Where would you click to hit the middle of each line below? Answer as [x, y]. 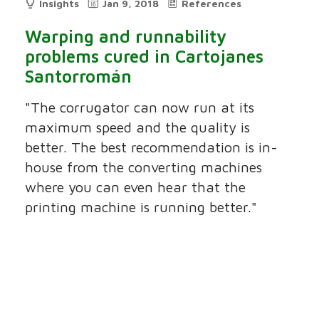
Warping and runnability [126, 37]
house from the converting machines [144, 167]
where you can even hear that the [136, 187]
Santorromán [79, 77]
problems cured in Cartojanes [145, 57]
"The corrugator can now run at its [140, 108]
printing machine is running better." [141, 207]
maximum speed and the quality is [138, 127]
